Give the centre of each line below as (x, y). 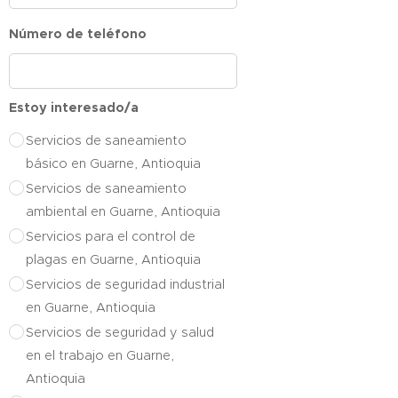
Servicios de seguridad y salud (120, 332)
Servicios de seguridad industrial (125, 284)
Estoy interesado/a (74, 107)
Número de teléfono (78, 34)
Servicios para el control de (111, 236)
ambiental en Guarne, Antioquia (123, 211)
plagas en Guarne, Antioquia (113, 259)
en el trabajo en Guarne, (100, 355)
